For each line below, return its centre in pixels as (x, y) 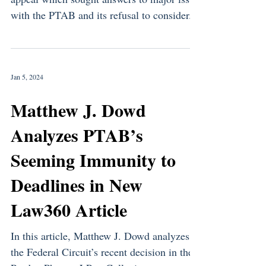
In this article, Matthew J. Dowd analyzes (100, 236)
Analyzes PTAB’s (77, 135)
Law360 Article (69, 210)
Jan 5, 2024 (27, 77)
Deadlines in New (77, 185)
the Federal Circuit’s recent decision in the (102, 252)
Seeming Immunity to (93, 160)
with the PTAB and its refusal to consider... (104, 15)
